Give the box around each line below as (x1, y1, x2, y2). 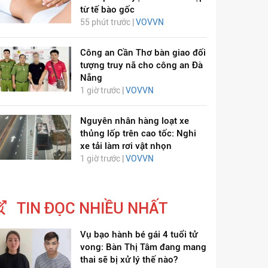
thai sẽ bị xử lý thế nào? (80, 254, 178, 266)
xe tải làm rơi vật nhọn (80, 141, 172, 152)
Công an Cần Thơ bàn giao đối (80, 47, 206, 59)
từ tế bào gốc (80, 4, 135, 16)
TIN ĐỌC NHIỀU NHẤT (17, 199, 167, 218)
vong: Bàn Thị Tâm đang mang (80, 242, 206, 253)
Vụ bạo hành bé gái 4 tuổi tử (80, 229, 197, 240)
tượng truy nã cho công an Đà (80, 60, 203, 71)
